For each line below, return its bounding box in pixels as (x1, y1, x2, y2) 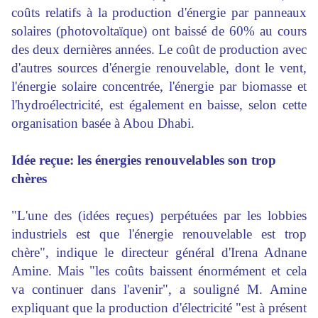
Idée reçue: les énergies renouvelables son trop (11, 153, 276, 168)
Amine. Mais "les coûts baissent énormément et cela (11, 263, 307, 279)
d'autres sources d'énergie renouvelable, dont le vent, (11, 60, 307, 76)
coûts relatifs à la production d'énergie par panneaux (11, 5, 307, 21)
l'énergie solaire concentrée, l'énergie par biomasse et (11, 79, 307, 94)
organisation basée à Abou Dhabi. (11, 116, 194, 131)
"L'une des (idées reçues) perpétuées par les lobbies (11, 208, 307, 224)
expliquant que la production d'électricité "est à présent (11, 300, 307, 316)
